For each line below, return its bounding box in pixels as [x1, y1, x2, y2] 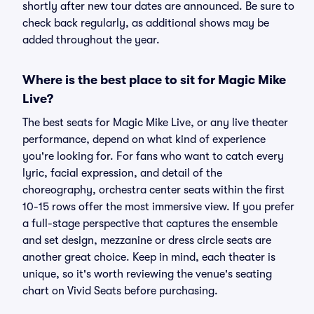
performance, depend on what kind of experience [22, 133, 266, 146]
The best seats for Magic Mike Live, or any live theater [22, 116, 288, 129]
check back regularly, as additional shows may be [22, 17, 269, 29]
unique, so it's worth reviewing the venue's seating [22, 268, 272, 280]
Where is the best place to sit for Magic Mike [22, 73, 286, 87]
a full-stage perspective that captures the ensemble [22, 217, 278, 230]
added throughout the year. [22, 34, 160, 46]
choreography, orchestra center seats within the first [22, 184, 285, 196]
